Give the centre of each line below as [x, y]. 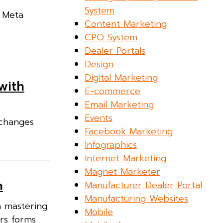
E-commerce [113, 91]
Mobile [99, 212]
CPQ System [111, 37]
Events [99, 118]
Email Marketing [119, 104]
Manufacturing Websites [137, 198]
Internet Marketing [126, 158]
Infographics [111, 145]
